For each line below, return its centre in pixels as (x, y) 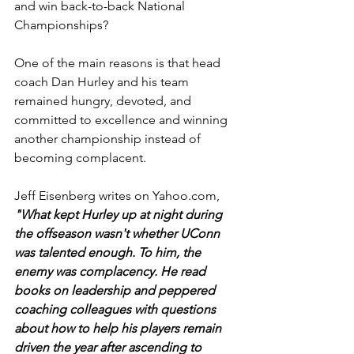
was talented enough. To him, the (109, 252)
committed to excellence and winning (122, 119)
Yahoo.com (185, 195)
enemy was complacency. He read (111, 271)
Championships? (61, 24)
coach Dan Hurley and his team (103, 81)
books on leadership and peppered (116, 290)
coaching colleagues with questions (117, 309)
